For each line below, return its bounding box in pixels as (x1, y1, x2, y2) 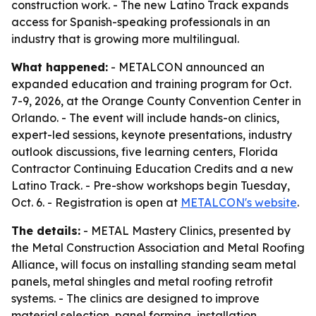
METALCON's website (181, 195, 297, 209)
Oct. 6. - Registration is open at (11, 195, 181, 209)
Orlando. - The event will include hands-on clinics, (11, 111, 279, 125)
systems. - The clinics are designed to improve (11, 291, 260, 305)
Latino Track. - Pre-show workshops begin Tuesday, (11, 178, 290, 193)
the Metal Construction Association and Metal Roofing (11, 241, 305, 255)
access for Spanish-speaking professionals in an (11, 15, 270, 29)
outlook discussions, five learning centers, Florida (11, 145, 278, 159)
